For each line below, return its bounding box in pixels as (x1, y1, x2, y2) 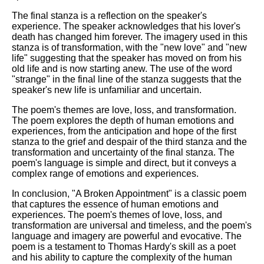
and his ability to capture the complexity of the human (12, 252, 232, 262)
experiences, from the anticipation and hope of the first (12, 126, 236, 136)
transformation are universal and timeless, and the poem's (12, 220, 252, 230)
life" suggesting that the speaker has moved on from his (12, 52, 242, 63)
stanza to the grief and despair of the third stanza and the (12, 136, 247, 147)
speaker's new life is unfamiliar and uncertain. (12, 84, 202, 95)
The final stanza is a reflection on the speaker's (12, 10, 207, 21)
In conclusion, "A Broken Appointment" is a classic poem (12, 188, 246, 199)
